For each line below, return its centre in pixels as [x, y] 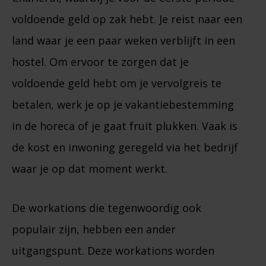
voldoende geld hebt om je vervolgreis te [117, 83]
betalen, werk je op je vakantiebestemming [123, 105]
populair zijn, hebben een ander [94, 229]
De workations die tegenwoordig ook [107, 208]
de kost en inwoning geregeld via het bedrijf [125, 148]
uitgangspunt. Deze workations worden [113, 251]
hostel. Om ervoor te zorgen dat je [100, 62]
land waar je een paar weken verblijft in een [123, 41]
